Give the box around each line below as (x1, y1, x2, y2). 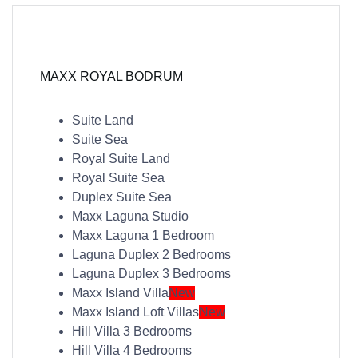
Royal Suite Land (72, 152, 170, 166)
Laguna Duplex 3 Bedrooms (72, 267, 231, 281)
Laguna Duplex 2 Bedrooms (72, 248, 231, 262)
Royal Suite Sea (72, 171, 165, 185)
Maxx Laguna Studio (72, 209, 189, 224)
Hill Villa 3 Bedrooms (72, 324, 192, 339)
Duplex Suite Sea (72, 190, 172, 205)
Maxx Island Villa (72, 286, 169, 300)
